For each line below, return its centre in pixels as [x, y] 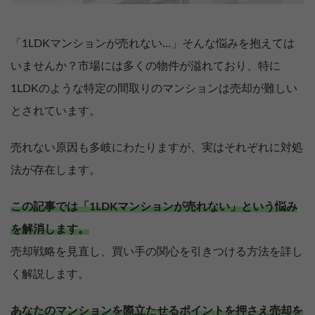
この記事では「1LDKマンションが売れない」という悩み [154, 206]
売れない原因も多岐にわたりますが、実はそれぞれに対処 [157, 147]
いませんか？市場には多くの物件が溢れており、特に [146, 66]
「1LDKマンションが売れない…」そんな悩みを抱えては [153, 43]
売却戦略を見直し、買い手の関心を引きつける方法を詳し [157, 251]
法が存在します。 [56, 170]
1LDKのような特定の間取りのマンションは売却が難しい [154, 88]
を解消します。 [50, 229]
